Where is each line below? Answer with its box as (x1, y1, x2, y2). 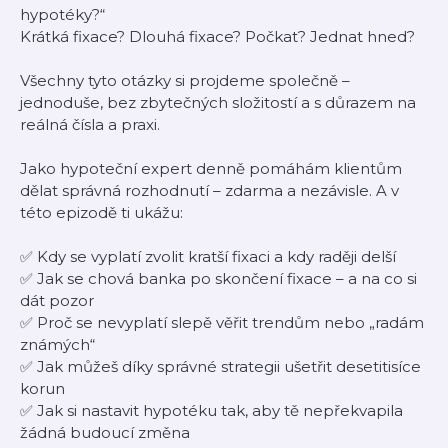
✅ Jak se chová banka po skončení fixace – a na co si (20, 269, 417, 288)
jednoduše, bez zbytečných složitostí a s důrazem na (20, 93, 416, 112)
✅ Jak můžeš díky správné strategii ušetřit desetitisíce (20, 357, 421, 376)
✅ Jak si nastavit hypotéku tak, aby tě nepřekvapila (20, 401, 403, 420)
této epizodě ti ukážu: (20, 203, 183, 222)
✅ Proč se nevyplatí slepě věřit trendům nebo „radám (20, 313, 424, 332)
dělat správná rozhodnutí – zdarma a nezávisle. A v (20, 181, 399, 200)
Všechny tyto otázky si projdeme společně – (20, 71, 350, 90)
